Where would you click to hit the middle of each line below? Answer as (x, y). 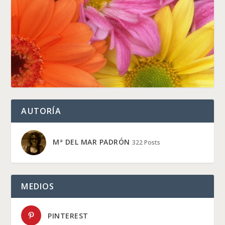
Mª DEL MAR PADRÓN (91, 142)
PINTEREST (68, 216)
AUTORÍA (41, 111)
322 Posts (146, 142)
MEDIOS (38, 187)
